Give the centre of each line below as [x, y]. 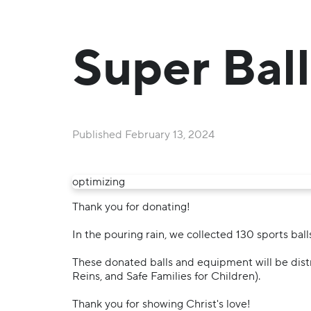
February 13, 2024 [170, 135]
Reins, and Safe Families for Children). [166, 277]
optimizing [99, 182]
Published [99, 135]
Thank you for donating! [131, 207]
